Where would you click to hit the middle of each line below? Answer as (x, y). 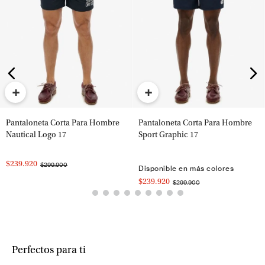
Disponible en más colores (186, 168)
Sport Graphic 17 (168, 135)
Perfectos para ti (49, 251)
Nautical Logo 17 (36, 135)
